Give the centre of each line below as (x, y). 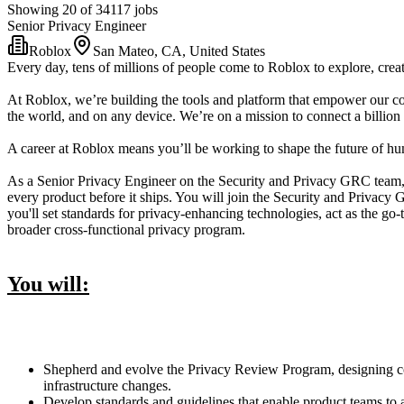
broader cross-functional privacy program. (126, 230)
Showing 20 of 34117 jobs (83, 10)
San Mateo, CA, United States (179, 51)
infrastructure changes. (107, 386)
